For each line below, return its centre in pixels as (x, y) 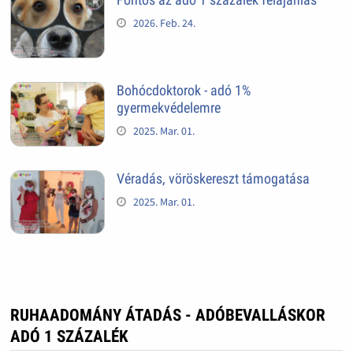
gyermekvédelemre (168, 108)
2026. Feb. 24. (164, 22)
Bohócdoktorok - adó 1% (183, 91)
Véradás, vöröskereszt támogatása (213, 178)
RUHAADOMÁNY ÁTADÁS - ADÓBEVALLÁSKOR (167, 316)
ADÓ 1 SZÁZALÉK (69, 337)
